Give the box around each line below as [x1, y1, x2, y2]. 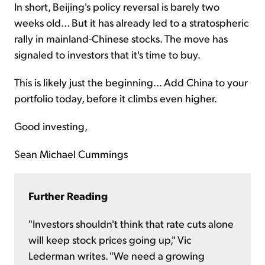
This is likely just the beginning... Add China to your [14, 75, 248, 89]
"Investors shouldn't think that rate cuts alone [28, 216, 234, 230]
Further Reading [28, 188, 108, 202]
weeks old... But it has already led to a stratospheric [14, 15, 249, 29]
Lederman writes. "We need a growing [28, 248, 205, 262]
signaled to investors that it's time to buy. [14, 47, 201, 61]
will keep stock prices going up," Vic [28, 232, 192, 246]
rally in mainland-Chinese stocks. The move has [14, 31, 228, 45]
